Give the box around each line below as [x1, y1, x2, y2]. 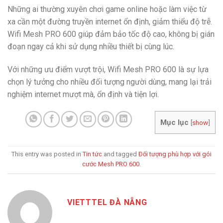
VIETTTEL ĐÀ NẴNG [67, 197, 147, 207]
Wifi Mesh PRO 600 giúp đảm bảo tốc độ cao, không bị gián [7, 29, 215, 39]
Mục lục [160, 117, 189, 127]
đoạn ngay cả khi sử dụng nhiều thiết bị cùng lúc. [7, 41, 174, 51]
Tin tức [83, 150, 102, 158]
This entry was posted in [11, 150, 83, 158]
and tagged [102, 150, 138, 158]
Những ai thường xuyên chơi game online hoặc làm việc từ [7, 4, 207, 14]
